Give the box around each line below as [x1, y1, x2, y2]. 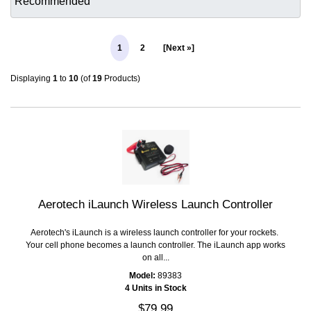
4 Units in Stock [124, 283, 187, 294]
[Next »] [162, 42, 194, 53]
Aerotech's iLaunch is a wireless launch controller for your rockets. [31, 228, 280, 238]
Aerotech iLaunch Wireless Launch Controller [38, 198, 273, 212]
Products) [102, 73, 140, 83]
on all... [142, 253, 169, 263]
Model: [129, 271, 155, 281]
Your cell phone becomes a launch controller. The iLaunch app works [26, 240, 285, 251]
